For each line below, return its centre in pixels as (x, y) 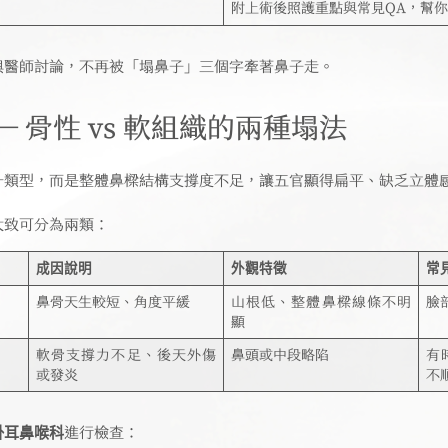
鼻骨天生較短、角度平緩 (112, 301)
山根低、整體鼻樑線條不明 (321, 301)
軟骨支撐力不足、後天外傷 (126, 354)
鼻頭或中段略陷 (279, 354)
